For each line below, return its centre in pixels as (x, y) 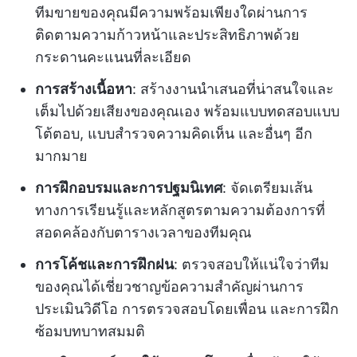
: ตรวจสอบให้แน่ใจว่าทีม (251, 264)
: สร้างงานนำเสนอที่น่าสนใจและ (233, 88)
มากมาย (61, 155)
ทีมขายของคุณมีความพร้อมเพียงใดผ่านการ (171, 12)
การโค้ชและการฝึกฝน (104, 264)
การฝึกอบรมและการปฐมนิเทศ (129, 187)
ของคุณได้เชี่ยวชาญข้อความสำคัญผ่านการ (169, 286)
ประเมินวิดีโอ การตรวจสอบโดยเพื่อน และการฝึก (187, 308)
